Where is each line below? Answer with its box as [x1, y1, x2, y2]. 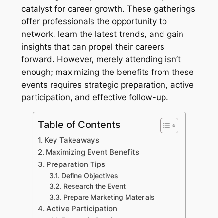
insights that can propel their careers [21, 41, 164, 52]
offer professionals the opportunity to [21, 16, 167, 26]
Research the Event [63, 182, 126, 190]
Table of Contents [37, 118, 121, 130]
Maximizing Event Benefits [45, 147, 139, 157]
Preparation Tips [46, 159, 105, 169]
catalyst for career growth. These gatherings [21, 3, 195, 14]
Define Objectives [61, 171, 119, 180]
